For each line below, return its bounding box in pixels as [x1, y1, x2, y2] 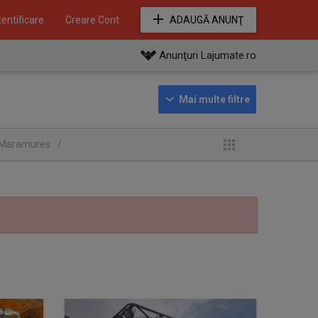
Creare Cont [65, 14, 119, 26]
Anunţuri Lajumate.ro [159, 49, 256, 62]
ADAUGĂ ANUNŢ [170, 14, 243, 26]
